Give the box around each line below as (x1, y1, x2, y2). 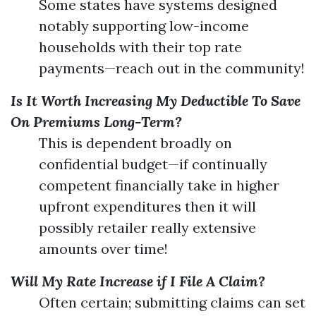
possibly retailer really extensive (39, 219, 256, 236)
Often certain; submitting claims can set (39, 293, 305, 311)
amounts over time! (39, 240, 168, 257)
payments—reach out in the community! (39, 59, 305, 77)
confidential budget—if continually (39, 155, 267, 173)
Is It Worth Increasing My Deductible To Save (11, 92, 300, 109)
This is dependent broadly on (39, 134, 232, 152)
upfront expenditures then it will (39, 197, 256, 215)
